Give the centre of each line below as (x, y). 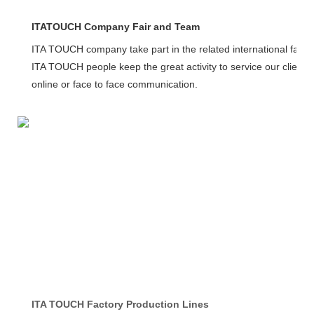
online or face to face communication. (115, 84)
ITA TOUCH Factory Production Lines (120, 304)
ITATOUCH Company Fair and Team (116, 26)
